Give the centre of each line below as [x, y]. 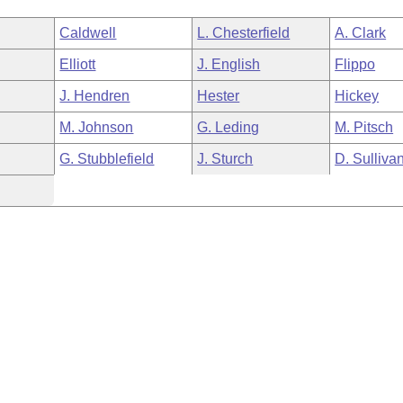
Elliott [78, 64]
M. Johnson [97, 127]
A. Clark [361, 33]
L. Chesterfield [244, 33]
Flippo [355, 64]
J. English [229, 64]
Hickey [357, 96]
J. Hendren [95, 96]
